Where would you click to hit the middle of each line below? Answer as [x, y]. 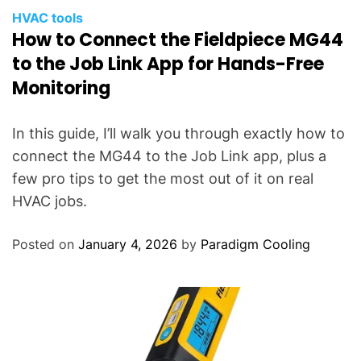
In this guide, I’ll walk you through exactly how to [178, 133]
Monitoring [61, 88]
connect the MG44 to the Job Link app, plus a [169, 156]
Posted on [45, 244]
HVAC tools [48, 17]
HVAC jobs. [50, 201]
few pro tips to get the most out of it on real [163, 178]
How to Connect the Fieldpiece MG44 [178, 39]
